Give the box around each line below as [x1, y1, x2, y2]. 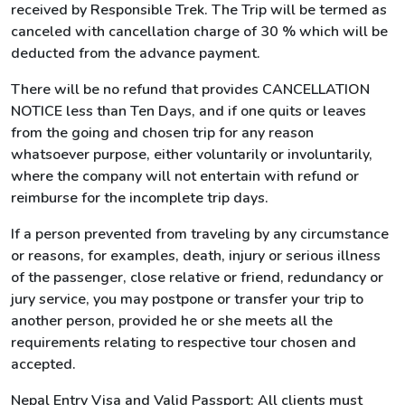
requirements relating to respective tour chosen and [11, 333, 356, 353]
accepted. [11, 354, 76, 374]
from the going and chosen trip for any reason [11, 123, 314, 143]
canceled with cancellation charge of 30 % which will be [11, 22, 388, 42]
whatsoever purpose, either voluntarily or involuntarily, [11, 145, 372, 165]
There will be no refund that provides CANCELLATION [11, 80, 370, 99]
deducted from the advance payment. [11, 43, 260, 63]
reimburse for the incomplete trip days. [11, 188, 268, 208]
